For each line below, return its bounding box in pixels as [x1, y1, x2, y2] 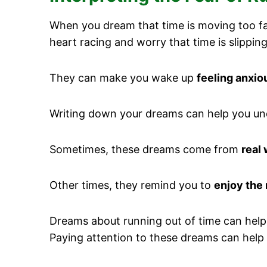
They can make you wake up [49, 71, 197, 84]
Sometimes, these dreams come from [49, 142, 241, 156]
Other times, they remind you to [49, 178, 214, 191]
